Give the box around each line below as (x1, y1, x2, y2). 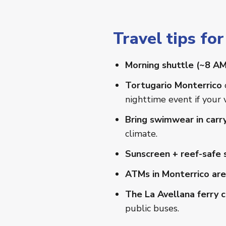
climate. (125, 128, 157, 140)
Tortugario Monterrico (125, 79, 222, 92)
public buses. (125, 202, 179, 215)
